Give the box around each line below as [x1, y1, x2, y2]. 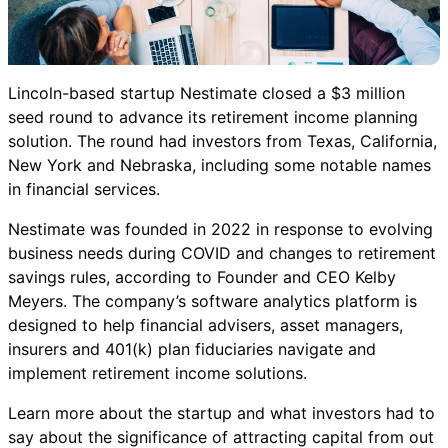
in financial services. [8, 179, 160, 200]
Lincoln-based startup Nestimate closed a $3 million [8, 83, 405, 104]
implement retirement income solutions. [8, 363, 312, 384]
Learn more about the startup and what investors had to [8, 403, 435, 424]
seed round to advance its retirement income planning [8, 107, 418, 128]
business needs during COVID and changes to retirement [8, 243, 436, 264]
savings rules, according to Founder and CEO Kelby [8, 267, 396, 288]
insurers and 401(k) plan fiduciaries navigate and [8, 339, 376, 360]
